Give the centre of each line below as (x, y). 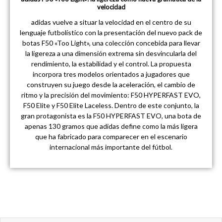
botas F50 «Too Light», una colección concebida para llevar (111, 43)
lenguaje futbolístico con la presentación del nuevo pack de (111, 32)
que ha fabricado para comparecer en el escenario (111, 136)
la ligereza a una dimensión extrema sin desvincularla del (111, 53)
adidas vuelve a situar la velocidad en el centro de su (111, 22)
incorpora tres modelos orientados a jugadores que (111, 74)
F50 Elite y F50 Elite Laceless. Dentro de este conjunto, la (111, 105)
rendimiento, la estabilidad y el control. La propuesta (111, 63)
